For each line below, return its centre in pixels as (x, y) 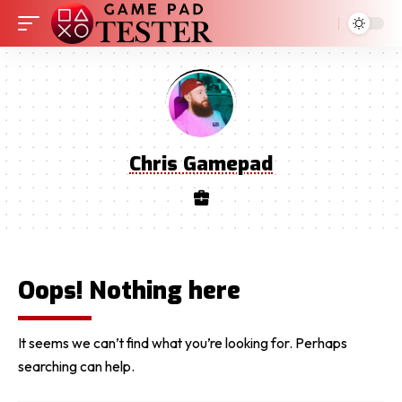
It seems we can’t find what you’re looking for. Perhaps (183, 343)
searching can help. (76, 366)
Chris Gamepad (201, 164)
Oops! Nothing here (129, 291)
